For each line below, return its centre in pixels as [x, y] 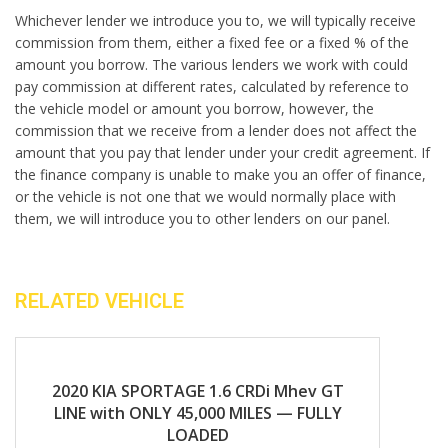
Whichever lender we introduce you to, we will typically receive [215, 20]
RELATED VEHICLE [99, 301]
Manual [233, 372]
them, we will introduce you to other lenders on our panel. [202, 218]
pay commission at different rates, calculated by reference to [212, 86]
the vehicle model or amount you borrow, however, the [194, 108]
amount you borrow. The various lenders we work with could [211, 64]
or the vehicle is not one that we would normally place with [205, 196]
